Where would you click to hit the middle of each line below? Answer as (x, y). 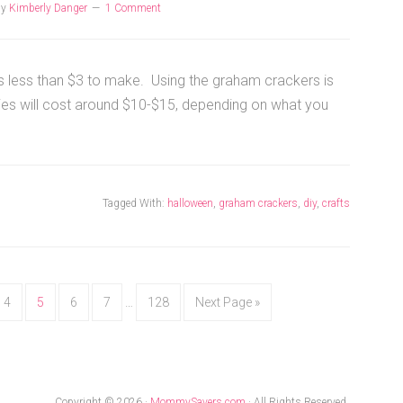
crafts (336, 203)
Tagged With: (135, 203)
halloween (190, 203)
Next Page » (228, 302)
